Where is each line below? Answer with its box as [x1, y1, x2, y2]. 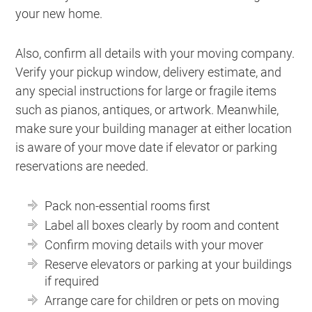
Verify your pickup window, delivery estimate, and [15, 65, 282, 80]
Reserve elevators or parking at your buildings [45, 257, 292, 272]
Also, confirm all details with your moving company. [15, 46, 295, 61]
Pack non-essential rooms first [45, 198, 211, 214]
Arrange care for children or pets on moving [45, 293, 280, 309]
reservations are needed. [15, 159, 149, 174]
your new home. [15, 6, 103, 22]
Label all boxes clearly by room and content [45, 218, 280, 233]
